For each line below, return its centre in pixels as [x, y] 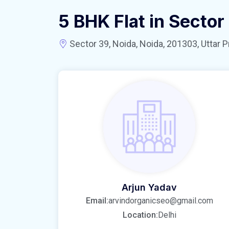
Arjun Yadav [149, 187]
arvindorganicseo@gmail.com [161, 200]
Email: [97, 200]
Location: [140, 215]
